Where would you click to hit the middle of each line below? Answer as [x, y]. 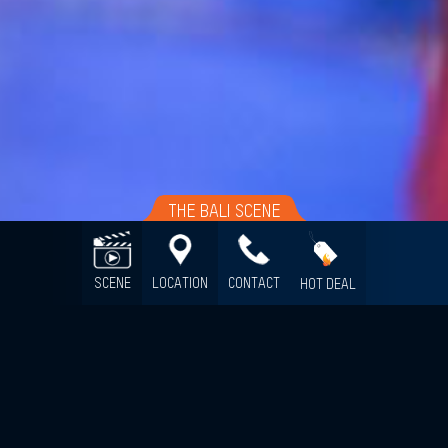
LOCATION [180, 284]
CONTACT [254, 284]
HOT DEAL [328, 284]
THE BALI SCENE [224, 212]
